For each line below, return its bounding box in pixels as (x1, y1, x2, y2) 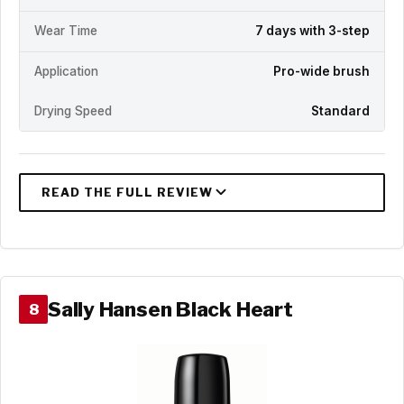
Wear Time (34, 23, 97, 39)
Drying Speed (34, 104, 112, 119)
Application (34, 64, 98, 79)
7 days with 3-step (255, 23, 370, 39)
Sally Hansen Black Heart (48, 296, 293, 322)
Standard (311, 104, 370, 119)
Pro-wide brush (273, 64, 370, 79)
